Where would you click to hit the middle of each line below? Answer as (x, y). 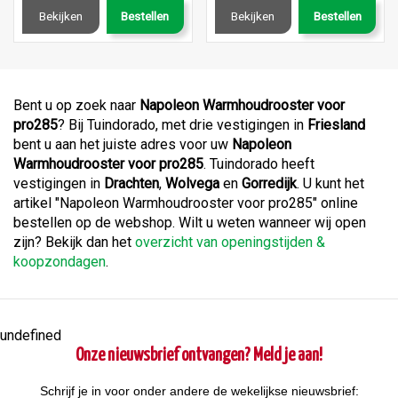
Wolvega (192, 184)
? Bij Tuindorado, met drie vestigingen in (183, 125)
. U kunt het (330, 184)
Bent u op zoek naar (76, 106)
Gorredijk (269, 184)
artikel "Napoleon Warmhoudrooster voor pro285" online (186, 203)
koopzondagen (60, 262)
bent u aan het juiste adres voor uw (123, 145)
